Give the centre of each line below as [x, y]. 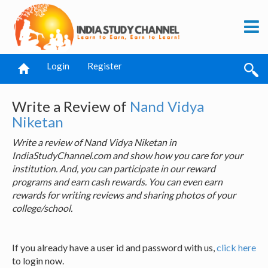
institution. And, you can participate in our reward [114, 168]
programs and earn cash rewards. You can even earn [117, 182]
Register [105, 66]
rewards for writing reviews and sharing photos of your [124, 195]
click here [236, 247]
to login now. [38, 261]
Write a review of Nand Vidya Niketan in [94, 142]
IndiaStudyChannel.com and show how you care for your [127, 155]
